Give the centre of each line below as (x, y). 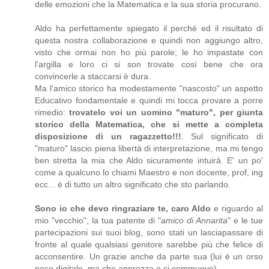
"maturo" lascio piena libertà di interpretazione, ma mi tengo (149, 149)
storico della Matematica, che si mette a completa (149, 125)
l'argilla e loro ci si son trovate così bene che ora (149, 65)
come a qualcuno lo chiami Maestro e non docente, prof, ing (149, 173)
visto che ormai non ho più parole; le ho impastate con (149, 53)
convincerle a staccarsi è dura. (93, 77)
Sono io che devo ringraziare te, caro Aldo (123, 209)
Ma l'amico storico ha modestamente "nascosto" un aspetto (149, 89)
